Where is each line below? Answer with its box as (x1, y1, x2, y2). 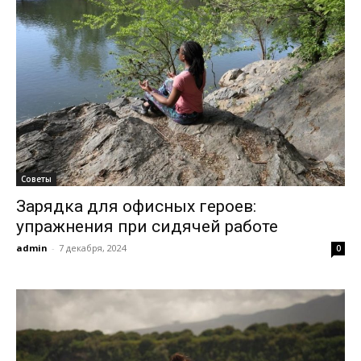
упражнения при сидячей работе (16, 216, 278, 236)
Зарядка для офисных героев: (16, 196, 256, 216)
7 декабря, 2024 (59, 241, 127, 254)
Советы (21, 172, 52, 185)
